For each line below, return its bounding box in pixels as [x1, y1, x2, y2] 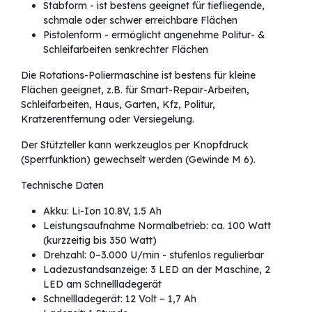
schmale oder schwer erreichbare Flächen [43, 14, 237, 27]
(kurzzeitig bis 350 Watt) [43, 234, 157, 247]
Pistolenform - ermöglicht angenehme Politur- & [43, 29, 265, 42]
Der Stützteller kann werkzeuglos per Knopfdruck [21, 139, 249, 152]
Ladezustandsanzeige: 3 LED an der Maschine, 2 [43, 263, 270, 276]
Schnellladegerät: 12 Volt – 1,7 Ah [43, 292, 196, 306]
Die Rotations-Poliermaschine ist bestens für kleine [21, 69, 256, 82]
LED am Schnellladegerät [43, 278, 162, 291]
